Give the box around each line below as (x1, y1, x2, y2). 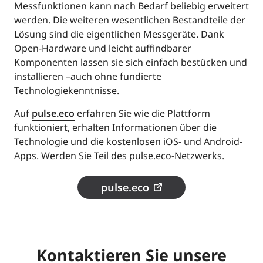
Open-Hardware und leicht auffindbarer (14, 41, 191, 55)
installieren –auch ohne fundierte (14, 69, 161, 83)
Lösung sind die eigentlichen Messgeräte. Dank (14, 27, 224, 41)
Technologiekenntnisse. (14, 83, 119, 97)
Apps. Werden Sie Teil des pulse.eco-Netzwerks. (14, 149, 224, 162)
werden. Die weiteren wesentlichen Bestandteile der (14, 13, 245, 26)
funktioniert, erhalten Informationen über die (14, 120, 217, 134)
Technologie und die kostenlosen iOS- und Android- (14, 134, 242, 148)
